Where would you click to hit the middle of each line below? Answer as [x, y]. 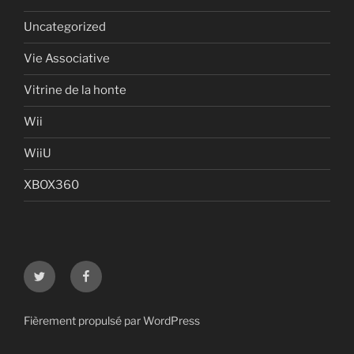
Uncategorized [65, 27]
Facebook [109, 269]
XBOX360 [51, 185]
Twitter [53, 269]
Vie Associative [67, 59]
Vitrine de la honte [75, 90]
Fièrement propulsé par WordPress [112, 320]
